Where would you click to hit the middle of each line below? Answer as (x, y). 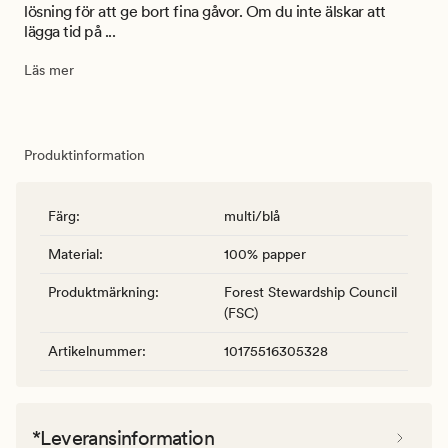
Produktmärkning (101, 291)
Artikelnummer (95, 350)
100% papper (265, 253)
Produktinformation (84, 154)
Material (73, 253)
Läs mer (49, 69)
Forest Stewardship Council (310, 291)
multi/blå (252, 215)
